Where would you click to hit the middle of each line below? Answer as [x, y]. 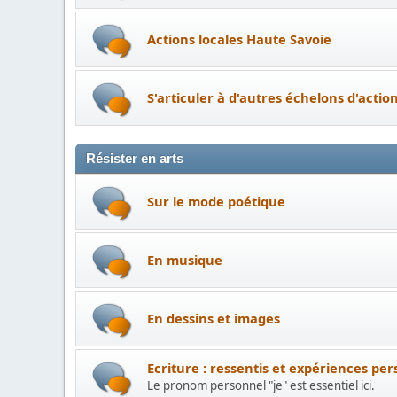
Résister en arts [135, 159]
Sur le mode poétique [216, 201]
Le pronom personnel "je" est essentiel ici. [261, 385]
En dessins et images [214, 318]
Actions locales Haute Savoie [239, 39]
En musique [185, 259]
